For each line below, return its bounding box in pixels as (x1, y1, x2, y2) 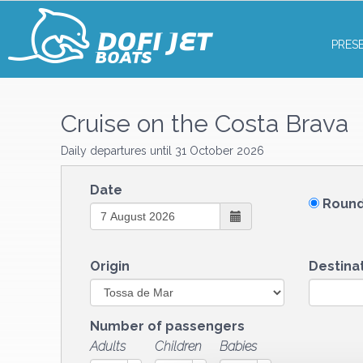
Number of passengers (90, 318, 245, 334)
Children (154, 339, 202, 354)
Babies (219, 339, 257, 354)
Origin (90, 258, 130, 274)
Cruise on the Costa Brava (61, 109, 348, 138)
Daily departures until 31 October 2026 (61, 144, 264, 157)
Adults (90, 339, 126, 354)
